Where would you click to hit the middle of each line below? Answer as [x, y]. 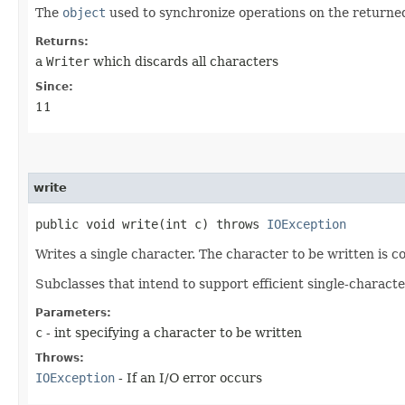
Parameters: [73, 312]
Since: [54, 86]
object [84, 12]
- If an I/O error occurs [188, 377]
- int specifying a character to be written [172, 332]
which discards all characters [184, 61]
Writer [68, 61]
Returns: [62, 41]
